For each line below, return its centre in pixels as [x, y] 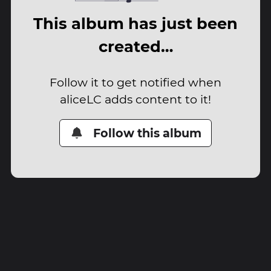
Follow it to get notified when [135, 82]
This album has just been [135, 24]
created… [135, 47]
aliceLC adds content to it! [135, 99]
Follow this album [148, 133]
